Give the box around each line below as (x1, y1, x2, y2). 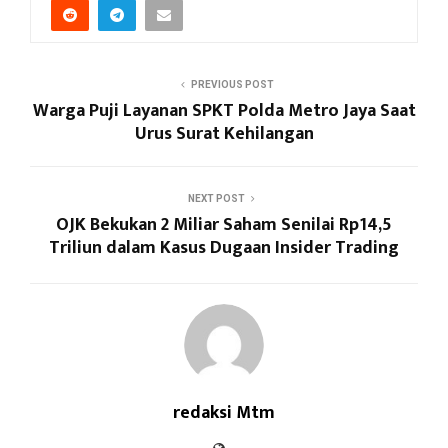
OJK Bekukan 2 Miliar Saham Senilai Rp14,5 (56, 210, 392, 241)
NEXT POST (187, 193, 245, 205)
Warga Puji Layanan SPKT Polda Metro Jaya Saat (32, 96, 416, 127)
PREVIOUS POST (190, 79, 274, 91)
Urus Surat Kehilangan (134, 119, 314, 150)
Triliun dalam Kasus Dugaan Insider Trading (49, 233, 399, 264)
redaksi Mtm (173, 398, 275, 429)
